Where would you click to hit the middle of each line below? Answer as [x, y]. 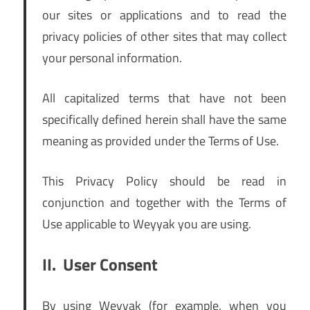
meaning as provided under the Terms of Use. [160, 141]
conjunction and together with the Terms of [164, 203]
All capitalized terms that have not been [164, 98]
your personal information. [112, 58]
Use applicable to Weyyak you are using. [146, 224]
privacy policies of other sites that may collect [164, 37]
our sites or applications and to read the [164, 15]
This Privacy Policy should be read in [164, 181]
